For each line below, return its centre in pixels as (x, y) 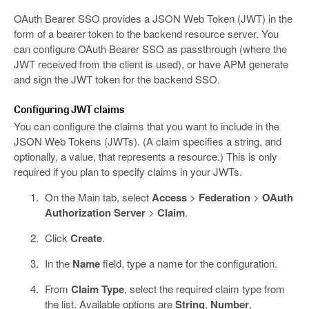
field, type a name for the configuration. (188, 263)
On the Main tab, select (98, 197)
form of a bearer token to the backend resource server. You (146, 34)
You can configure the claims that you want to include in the (147, 126)
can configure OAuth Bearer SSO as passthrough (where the (150, 49)
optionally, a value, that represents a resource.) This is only (146, 157)
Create (86, 238)
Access (169, 198)
